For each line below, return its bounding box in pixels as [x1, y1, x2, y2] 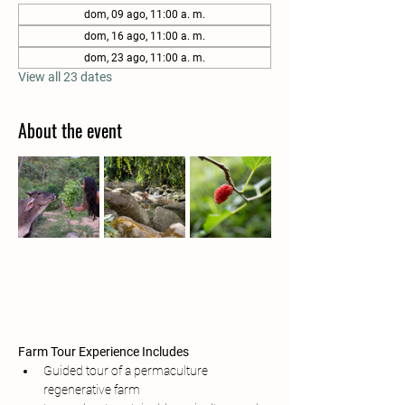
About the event [18, 117, 122, 145]
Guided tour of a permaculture [43, 363, 211, 379]
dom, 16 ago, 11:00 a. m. [84, 30, 205, 43]
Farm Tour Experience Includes [18, 344, 189, 360]
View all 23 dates [18, 70, 112, 85]
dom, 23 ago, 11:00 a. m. [84, 52, 205, 65]
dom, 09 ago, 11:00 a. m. [84, 8, 205, 22]
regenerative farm [43, 382, 140, 398]
